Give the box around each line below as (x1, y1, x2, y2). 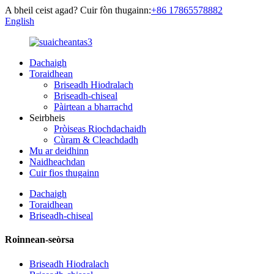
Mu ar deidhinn (29, 146, 89, 156)
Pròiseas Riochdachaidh (54, 124, 146, 134)
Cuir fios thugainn (29, 168, 99, 178)
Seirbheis (29, 113, 65, 123)
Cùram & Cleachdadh (54, 135, 138, 145)
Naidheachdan (29, 157, 85, 167)
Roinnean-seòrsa (5, 234, 74, 245)
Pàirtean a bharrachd (54, 102, 133, 112)
